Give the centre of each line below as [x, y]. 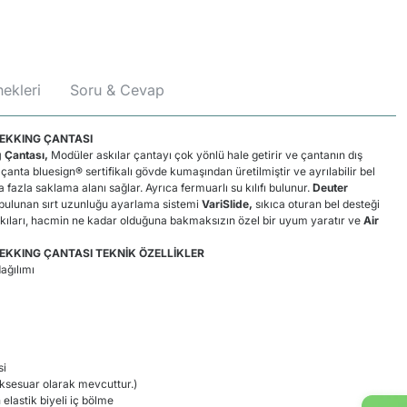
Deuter [330, 188]
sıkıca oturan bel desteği [316, 204]
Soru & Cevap [117, 90]
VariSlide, [226, 204]
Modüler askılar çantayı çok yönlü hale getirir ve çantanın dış [205, 155]
